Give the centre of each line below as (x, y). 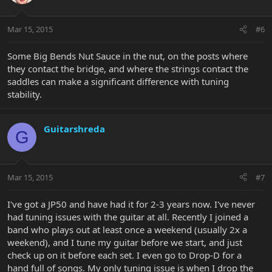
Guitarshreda (74, 129)
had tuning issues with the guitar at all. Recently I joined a (128, 216)
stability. (25, 94)
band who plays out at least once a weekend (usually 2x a (127, 229)
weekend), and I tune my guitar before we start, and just (125, 242)
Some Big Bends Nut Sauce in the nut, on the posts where (127, 56)
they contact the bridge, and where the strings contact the (128, 69)
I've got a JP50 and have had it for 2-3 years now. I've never (131, 204)
